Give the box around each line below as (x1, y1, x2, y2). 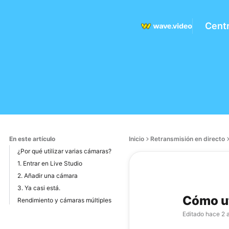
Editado (182, 210, 204, 218)
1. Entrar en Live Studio (17, 159, 82, 167)
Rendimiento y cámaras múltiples (17, 196, 111, 204)
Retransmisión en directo (150, 135, 225, 143)
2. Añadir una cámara (17, 172, 78, 179)
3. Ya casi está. (17, 184, 60, 192)
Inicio (129, 135, 144, 143)
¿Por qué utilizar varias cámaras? (17, 147, 111, 155)
